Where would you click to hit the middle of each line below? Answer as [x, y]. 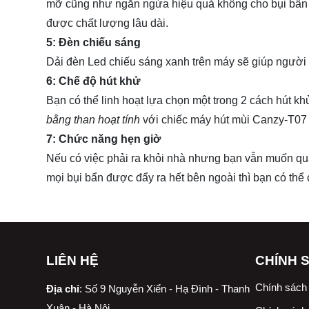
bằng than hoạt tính [94, 119]
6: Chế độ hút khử [93, 81]
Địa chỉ [63, 288]
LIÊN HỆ [72, 260]
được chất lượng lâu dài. [107, 23]
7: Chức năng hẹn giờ [105, 139]
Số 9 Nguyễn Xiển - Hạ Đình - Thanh [167, 288]
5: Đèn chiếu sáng [93, 42]
